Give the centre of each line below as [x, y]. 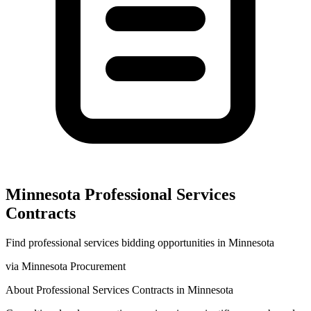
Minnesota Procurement [74, 266]
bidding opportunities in [174, 242]
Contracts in [158, 289]
